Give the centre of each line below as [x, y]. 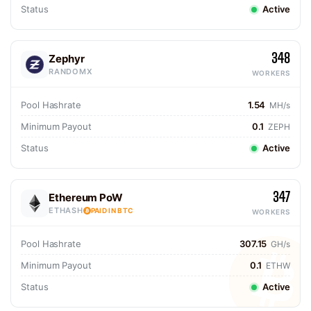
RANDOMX [71, 72]
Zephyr [67, 59]
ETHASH [66, 210]
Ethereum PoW [86, 197]
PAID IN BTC [112, 210]
